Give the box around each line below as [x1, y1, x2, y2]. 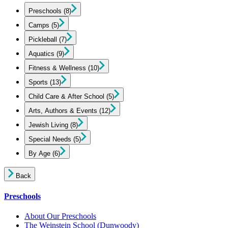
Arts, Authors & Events [28, 106, 97, 115]
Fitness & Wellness [28, 64, 86, 72]
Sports [28, 78, 48, 86]
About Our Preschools [24, 212, 96, 221]
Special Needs [28, 135, 71, 143]
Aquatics [28, 49, 54, 58]
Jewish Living [28, 121, 68, 129]
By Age [28, 149, 50, 157]
